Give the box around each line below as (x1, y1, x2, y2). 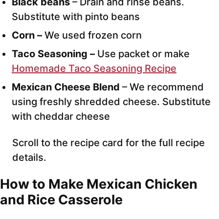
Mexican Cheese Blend (12, 81, 120, 93)
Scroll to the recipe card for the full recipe (12, 137, 205, 149)
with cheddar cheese (12, 110, 110, 123)
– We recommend (120, 81, 204, 93)
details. (12, 152, 46, 164)
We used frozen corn (44, 29, 142, 42)
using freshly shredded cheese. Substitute (12, 96, 211, 108)
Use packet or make (97, 48, 190, 60)
